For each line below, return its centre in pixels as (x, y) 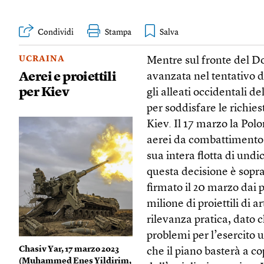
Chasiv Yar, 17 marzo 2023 (69, 250)
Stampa (118, 32)
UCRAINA (42, 59)
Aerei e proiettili (68, 77)
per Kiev (44, 92)
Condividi (56, 32)
